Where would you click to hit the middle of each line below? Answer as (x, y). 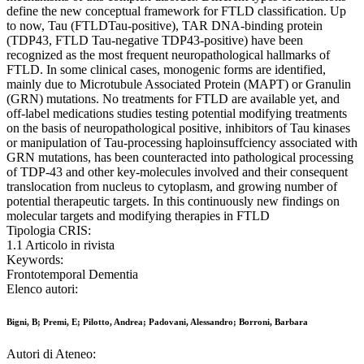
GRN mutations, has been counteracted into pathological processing (180, 158)
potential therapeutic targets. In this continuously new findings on (173, 201)
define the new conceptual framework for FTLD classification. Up (176, 11)
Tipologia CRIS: (49, 231)
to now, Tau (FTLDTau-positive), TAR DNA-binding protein (165, 26)
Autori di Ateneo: (51, 354)
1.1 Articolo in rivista (61, 245)
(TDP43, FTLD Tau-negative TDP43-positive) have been (155, 41)
